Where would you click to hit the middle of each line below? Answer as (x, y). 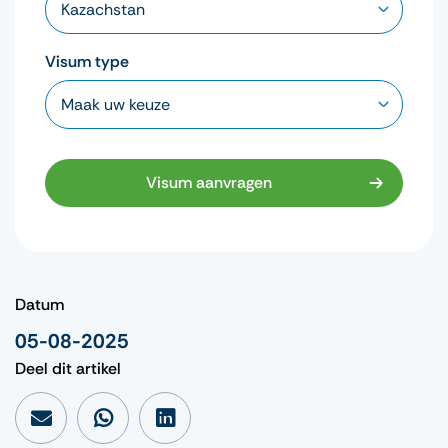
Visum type (87, 61)
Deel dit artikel (68, 368)
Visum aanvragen (209, 182)
